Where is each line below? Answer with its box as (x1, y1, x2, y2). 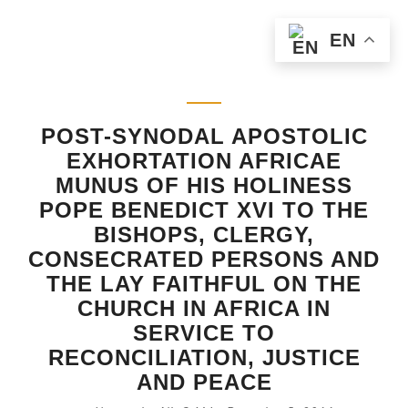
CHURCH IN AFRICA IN (77, 296, 331, 321)
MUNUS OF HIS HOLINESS (56, 173, 352, 198)
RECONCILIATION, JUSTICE (47, 345, 361, 370)
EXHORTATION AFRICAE (66, 148, 342, 173)
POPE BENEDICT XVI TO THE (39, 198, 369, 222)
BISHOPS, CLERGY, (94, 222, 314, 247)
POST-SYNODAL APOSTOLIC (40, 124, 368, 148)
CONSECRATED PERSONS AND (28, 247, 380, 271)
